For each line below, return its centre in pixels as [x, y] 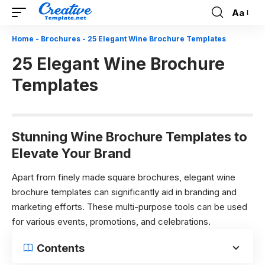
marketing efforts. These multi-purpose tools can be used [130, 206]
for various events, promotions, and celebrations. [111, 221]
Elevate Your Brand [72, 153]
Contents [61, 248]
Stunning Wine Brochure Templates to [130, 137]
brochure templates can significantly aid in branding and [124, 192]
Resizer [247, 34]
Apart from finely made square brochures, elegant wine [124, 177]
